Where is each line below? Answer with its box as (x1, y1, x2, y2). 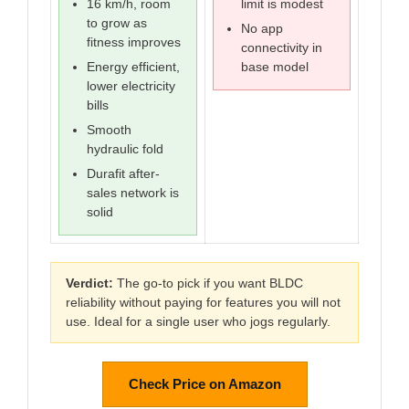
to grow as (87, 16, 147, 31)
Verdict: (66, 276, 113, 291)
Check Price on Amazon (128, 376, 281, 393)
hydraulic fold (87, 142, 163, 157)
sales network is (87, 185, 179, 201)
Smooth (87, 122, 131, 138)
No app (241, 21, 283, 37)
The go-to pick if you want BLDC (113, 276, 303, 291)
